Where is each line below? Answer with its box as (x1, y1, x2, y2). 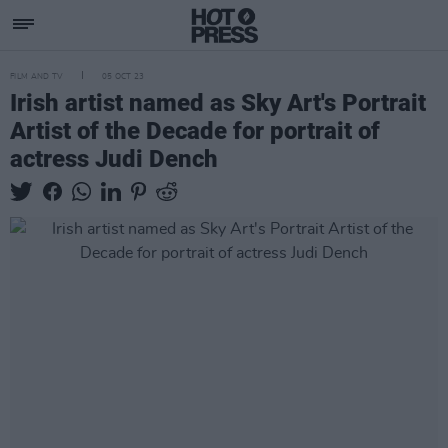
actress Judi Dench (10, 145, 218, 173)
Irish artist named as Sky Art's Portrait (10, 89, 426, 117)
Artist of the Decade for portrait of (10, 117, 380, 145)
